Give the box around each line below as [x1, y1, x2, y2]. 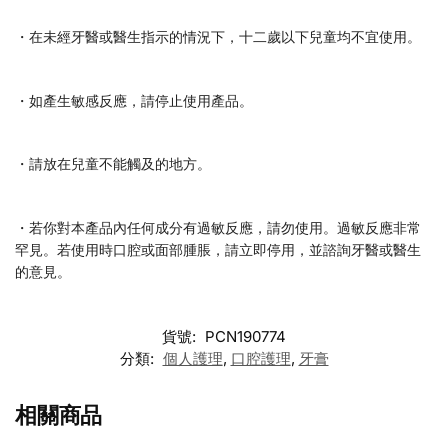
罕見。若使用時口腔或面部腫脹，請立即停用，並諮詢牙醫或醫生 [15, 240, 421, 258]
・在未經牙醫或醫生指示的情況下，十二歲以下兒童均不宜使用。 [15, 28, 421, 46]
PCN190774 [205, 327, 286, 347]
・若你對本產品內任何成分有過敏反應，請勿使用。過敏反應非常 [15, 218, 421, 236]
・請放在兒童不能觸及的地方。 [15, 155, 211, 173]
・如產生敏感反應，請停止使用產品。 [15, 91, 253, 109]
